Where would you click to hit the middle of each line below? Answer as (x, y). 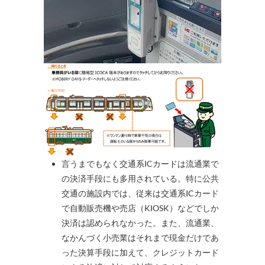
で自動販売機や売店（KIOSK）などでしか (140, 208)
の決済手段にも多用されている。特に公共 (140, 178)
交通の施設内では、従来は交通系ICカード (140, 193)
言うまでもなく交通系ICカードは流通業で (140, 163)
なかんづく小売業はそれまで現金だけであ (140, 237)
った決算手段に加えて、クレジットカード (140, 252)
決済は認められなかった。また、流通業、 (140, 222)
